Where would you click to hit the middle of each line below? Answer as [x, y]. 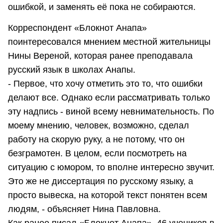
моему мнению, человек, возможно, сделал [99, 125]
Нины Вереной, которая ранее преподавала [100, 56]
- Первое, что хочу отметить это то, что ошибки [105, 83]
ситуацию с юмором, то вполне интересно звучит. [111, 167]
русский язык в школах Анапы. [72, 69]
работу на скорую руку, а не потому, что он [96, 139]
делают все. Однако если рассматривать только [109, 97]
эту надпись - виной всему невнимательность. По [111, 111]
